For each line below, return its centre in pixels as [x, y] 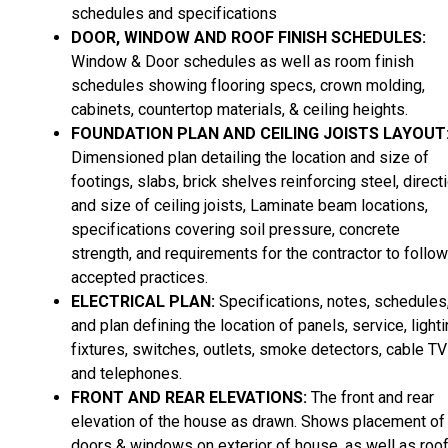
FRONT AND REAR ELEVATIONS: [189, 397]
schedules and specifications [176, 13]
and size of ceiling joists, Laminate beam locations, [249, 205]
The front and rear [370, 397]
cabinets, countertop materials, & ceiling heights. [241, 109]
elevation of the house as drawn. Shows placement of [258, 421]
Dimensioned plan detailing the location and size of [250, 157]
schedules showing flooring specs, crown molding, [248, 85]
